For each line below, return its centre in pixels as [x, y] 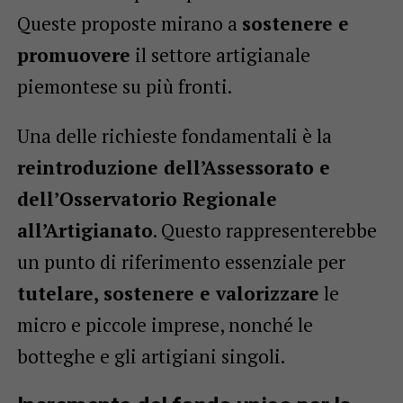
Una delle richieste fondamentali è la [174, 135]
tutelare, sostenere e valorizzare [168, 293]
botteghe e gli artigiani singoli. [151, 356]
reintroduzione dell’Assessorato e [173, 167]
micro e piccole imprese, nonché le [165, 324]
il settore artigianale [220, 54]
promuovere [73, 54]
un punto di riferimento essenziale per [181, 261]
